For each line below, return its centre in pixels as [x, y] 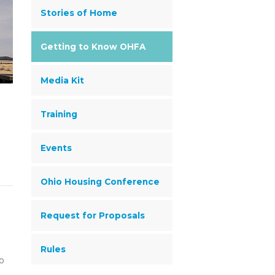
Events [56, 148]
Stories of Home [79, 13]
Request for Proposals [93, 215]
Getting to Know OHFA [93, 47]
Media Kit [62, 80]
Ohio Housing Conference [100, 182]
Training [59, 114]
